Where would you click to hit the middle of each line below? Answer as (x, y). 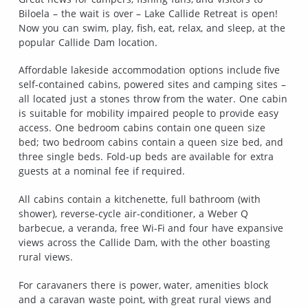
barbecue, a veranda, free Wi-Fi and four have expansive (151, 228)
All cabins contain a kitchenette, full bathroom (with (140, 199)
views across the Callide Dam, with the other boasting (145, 243)
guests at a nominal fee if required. (102, 171)
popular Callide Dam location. (88, 42)
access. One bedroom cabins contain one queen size (142, 128)
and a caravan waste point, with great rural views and (145, 300)
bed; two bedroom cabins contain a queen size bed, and (151, 142)
